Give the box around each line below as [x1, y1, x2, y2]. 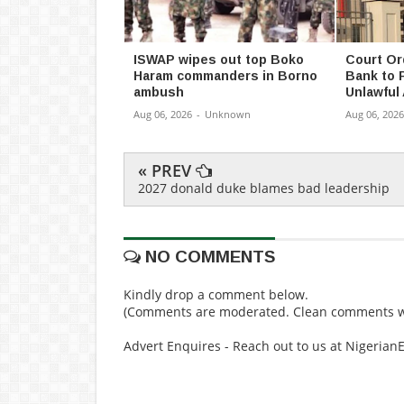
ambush [133, 85, 184, 100]
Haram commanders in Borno [133, 69, 317, 84]
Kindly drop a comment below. [124, 286, 308, 304]
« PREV [138, 160, 196, 182]
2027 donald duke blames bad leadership [138, 179, 390, 197]
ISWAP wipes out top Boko [133, 52, 304, 68]
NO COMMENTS [141, 247, 275, 267]
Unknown [205, 107, 251, 122]
